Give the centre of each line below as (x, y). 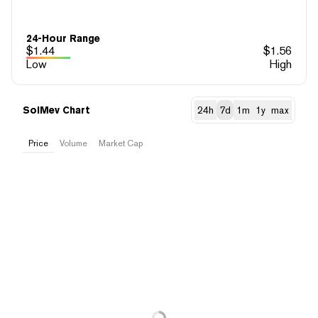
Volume (73, 143)
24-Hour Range (63, 38)
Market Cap (121, 143)
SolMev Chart (56, 110)
